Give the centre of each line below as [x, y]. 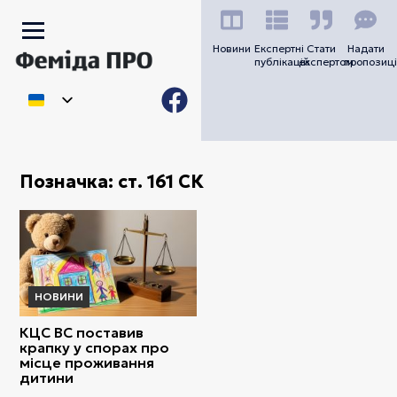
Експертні [279, 48]
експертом [327, 62]
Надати [366, 48]
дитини [47, 377]
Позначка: [69, 182]
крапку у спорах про [95, 347]
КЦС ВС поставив [82, 332]
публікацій [281, 62]
